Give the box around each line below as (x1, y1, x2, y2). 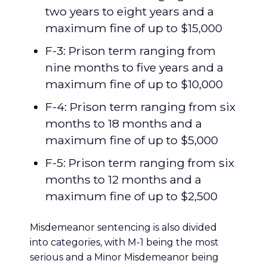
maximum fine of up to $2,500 (45, 189, 218, 203)
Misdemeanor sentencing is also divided (30, 222, 217, 233)
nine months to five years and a (45, 60, 223, 74)
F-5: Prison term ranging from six (45, 156, 234, 170)
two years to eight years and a (45, 4, 214, 18)
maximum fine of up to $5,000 (45, 133, 218, 147)
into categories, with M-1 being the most (30, 237, 219, 248)
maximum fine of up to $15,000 (45, 21, 222, 35)
